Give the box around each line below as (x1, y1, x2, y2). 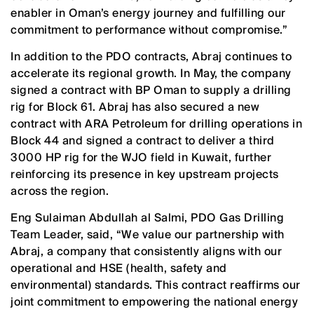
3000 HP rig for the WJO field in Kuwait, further (11, 149, 271, 165)
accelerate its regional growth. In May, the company (11, 65, 292, 81)
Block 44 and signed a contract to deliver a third (11, 132, 275, 148)
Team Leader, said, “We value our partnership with (11, 226, 285, 242)
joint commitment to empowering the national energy (11, 294, 298, 309)
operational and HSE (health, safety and (11, 260, 227, 275)
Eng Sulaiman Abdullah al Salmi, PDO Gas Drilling (11, 210, 284, 225)
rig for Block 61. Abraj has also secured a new (11, 99, 259, 114)
